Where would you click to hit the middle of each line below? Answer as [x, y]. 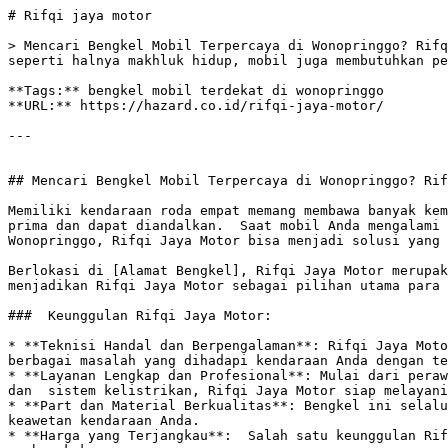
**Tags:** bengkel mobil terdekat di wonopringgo [196, 90]
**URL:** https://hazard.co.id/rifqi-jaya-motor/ [196, 105]
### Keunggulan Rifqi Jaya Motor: [140, 315]
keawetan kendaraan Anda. [104, 420]
